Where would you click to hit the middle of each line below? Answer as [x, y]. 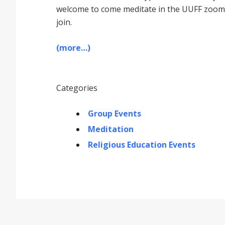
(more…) [73, 48]
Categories [77, 88]
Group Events [115, 114]
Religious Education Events [142, 145]
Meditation [111, 129]
